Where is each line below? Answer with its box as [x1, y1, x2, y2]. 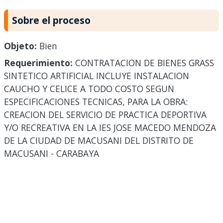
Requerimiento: [4, 57, 73, 69]
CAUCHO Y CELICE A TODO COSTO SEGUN [4, 83, 174, 95]
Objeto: [4, 40, 37, 52]
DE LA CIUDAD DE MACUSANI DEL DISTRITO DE [4, 134, 194, 147]
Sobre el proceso [12, 13, 91, 27]
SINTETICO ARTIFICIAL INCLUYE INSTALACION [4, 70, 189, 82]
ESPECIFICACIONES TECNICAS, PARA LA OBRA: [4, 96, 188, 108]
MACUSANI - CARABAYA [4, 147, 99, 160]
